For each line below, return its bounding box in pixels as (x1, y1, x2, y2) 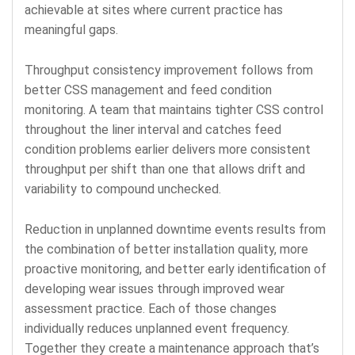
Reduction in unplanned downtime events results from (25, 221, 326, 237)
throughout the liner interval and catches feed (25, 121, 281, 137)
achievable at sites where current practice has (25, 2, 283, 17)
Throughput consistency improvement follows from (25, 62, 313, 78)
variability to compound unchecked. (25, 181, 221, 197)
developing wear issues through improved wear (25, 281, 284, 296)
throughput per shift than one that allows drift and (25, 161, 305, 177)
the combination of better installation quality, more (25, 241, 308, 257)
